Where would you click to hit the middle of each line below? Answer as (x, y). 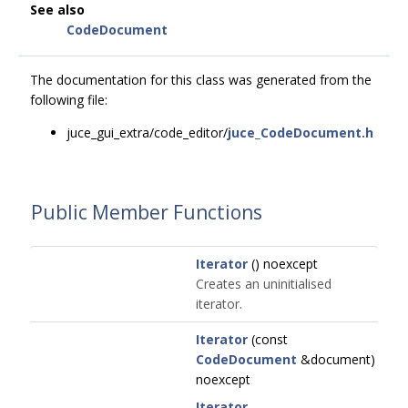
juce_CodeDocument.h (301, 133)
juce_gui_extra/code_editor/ (147, 133)
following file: (69, 100)
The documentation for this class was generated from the (201, 80)
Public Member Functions (147, 212)
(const (268, 339)
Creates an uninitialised (264, 284)
